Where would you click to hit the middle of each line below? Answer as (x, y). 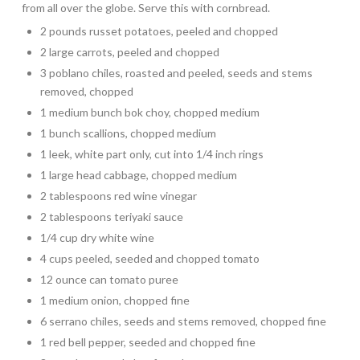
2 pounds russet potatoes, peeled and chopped (160, 31)
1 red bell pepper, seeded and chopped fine (148, 342)
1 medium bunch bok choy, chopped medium (150, 112)
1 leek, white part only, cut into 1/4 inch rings (152, 153)
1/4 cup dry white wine (98, 237)
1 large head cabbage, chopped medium (139, 174)
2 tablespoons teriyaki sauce (112, 216)
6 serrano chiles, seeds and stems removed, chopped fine (184, 321)
